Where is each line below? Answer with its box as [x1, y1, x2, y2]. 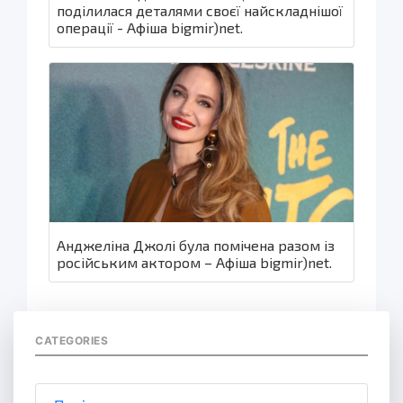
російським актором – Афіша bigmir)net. [57, 254, 332, 272]
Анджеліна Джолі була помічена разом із [57, 237, 335, 255]
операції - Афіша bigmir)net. [57, 18, 243, 36]
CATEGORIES [35, 334, 108, 348]
